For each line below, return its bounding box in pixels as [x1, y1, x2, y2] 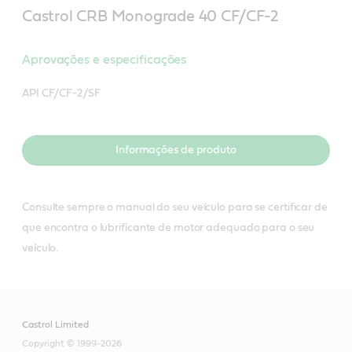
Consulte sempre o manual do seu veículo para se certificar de [22, 201, 328, 213]
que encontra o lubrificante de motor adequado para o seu [22, 222, 315, 233]
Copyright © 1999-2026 [22, 338, 122, 348]
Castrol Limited [22, 319, 89, 329]
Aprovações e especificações [22, 53, 187, 66]
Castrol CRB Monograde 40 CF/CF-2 [22, 8, 279, 24]
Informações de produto [115, 144, 236, 156]
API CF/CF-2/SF [22, 87, 101, 99]
